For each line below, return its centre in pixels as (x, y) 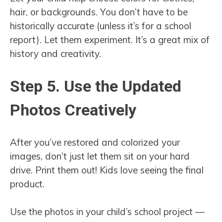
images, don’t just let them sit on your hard (100, 156)
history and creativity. (55, 53)
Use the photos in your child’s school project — (107, 212)
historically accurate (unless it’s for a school (101, 26)
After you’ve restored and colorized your (95, 142)
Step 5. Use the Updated (96, 86)
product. (27, 184)
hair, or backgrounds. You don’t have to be (99, 12)
